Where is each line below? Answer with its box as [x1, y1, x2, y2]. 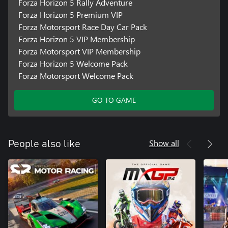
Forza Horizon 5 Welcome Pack [18, 58, 128, 69]
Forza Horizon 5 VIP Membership [18, 33, 135, 44]
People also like [8, 138, 80, 149]
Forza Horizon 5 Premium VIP [18, 9, 123, 20]
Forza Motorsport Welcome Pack [18, 70, 133, 81]
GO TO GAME [92, 95, 136, 105]
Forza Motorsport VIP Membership [18, 45, 140, 56]
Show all [149, 137, 179, 148]
